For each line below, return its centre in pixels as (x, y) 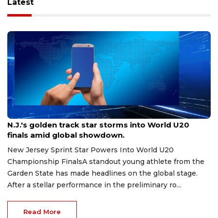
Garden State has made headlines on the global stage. (102, 173)
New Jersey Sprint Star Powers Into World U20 (91, 150)
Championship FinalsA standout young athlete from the (106, 161)
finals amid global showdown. (66, 135)
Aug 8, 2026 (24, 115)
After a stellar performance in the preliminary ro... (94, 185)
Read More (42, 211)
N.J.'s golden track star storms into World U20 (98, 125)
